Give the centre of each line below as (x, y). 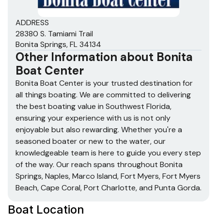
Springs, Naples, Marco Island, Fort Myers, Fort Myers (108, 176)
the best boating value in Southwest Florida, (93, 107)
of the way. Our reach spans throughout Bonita (99, 165)
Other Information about (86, 57)
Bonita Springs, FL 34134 (58, 45)
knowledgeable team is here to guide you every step (108, 153)
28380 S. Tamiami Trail (54, 34)
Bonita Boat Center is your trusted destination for (104, 83)
